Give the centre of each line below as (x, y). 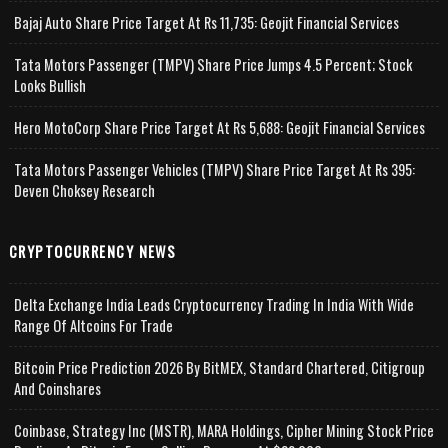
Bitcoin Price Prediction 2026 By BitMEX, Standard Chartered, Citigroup (219, 367)
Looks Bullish (49, 85)
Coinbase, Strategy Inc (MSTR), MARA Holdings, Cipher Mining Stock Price (223, 430)
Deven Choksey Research (84, 190)
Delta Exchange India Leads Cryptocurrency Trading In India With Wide (213, 304)
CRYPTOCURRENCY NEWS (92, 251)
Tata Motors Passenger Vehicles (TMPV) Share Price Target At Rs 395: (214, 169)
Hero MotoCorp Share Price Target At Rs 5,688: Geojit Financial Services (219, 127)
